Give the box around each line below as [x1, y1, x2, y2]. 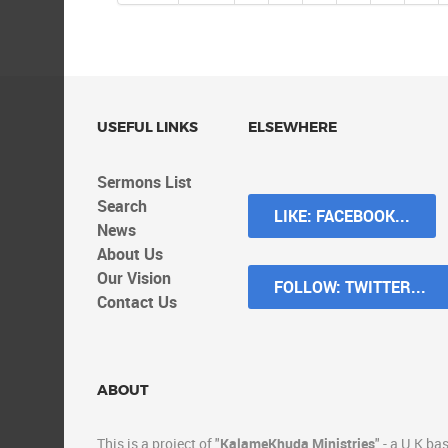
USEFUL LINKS [97, 118, 198, 138]
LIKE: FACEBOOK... [274, 205, 410, 228]
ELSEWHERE [248, 118, 337, 138]
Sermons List [97, 171, 192, 194]
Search [97, 195, 147, 218]
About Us [97, 243, 163, 266]
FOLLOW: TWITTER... [274, 276, 426, 299]
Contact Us [97, 291, 177, 314]
